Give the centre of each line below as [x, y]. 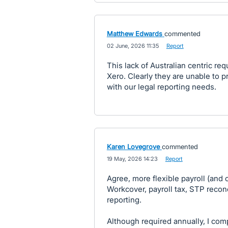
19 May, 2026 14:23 [132, 159]
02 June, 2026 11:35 [133, 46]
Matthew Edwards [134, 34]
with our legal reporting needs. [161, 87]
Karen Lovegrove [133, 147]
